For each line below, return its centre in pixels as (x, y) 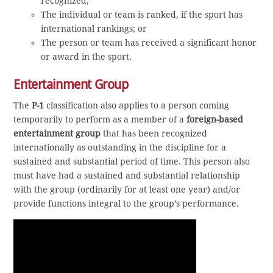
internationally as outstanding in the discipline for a (120, 148)
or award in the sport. (87, 56)
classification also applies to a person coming (137, 106)
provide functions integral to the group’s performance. (126, 204)
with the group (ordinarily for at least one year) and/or (127, 190)
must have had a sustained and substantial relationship (127, 176)
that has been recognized (154, 134)
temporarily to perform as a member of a (100, 120)
